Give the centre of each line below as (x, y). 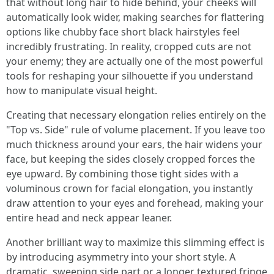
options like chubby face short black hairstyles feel (123, 32)
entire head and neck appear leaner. (89, 218)
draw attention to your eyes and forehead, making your (135, 203)
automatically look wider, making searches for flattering (135, 17)
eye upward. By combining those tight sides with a (122, 174)
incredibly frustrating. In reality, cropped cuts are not (129, 46)
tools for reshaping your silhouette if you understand (130, 76)
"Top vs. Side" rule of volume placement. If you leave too (136, 130)
